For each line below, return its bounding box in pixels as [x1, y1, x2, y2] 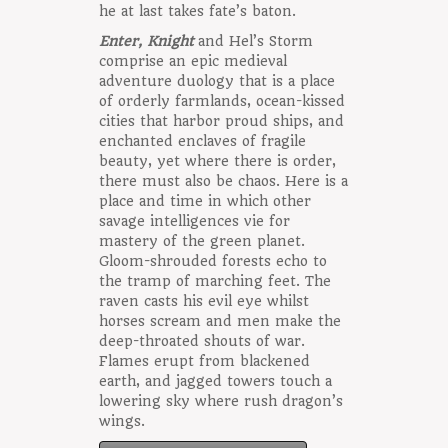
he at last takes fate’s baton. [99, 3, 296, 20]
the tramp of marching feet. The [99, 273, 331, 290]
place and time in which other [99, 193, 311, 210]
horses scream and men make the [99, 313, 341, 330]
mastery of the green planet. [99, 233, 305, 250]
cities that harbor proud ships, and [99, 113, 344, 130]
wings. [99, 413, 145, 430]
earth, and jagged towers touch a [99, 373, 332, 390]
